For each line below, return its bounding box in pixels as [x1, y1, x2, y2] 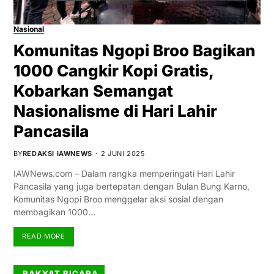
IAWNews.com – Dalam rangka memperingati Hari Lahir [13, 168, 235, 179]
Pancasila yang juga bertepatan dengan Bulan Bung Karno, [13, 180, 250, 191]
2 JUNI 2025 [100, 149, 146, 158]
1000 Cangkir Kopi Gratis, [13, 61, 214, 80]
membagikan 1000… [13, 206, 95, 217]
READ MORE [22, 232, 65, 241]
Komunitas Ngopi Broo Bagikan [13, 40, 256, 60]
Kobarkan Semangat [13, 81, 173, 100]
